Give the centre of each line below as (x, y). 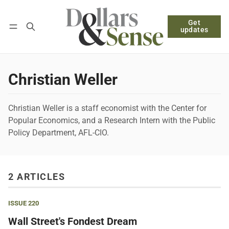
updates (194, 30)
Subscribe (73, 29)
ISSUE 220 (24, 203)
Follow (158, 29)
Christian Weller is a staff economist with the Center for (107, 108)
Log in (27, 29)
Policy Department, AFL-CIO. (59, 133)
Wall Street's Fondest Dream (73, 221)
